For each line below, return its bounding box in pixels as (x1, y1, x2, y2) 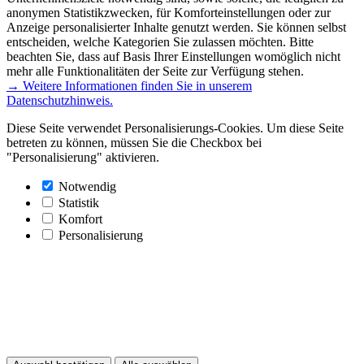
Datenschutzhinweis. (6, 93, 113, 108)
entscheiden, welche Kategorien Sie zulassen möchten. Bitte (6, 35, 314, 50)
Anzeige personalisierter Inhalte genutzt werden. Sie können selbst (6, 20, 346, 35)
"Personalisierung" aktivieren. (6, 150, 159, 165)
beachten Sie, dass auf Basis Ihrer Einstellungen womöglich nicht (6, 50, 340, 64)
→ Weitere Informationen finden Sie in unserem (6, 79, 252, 93)
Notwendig (58, 180, 116, 194)
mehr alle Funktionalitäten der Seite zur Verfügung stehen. (6, 64, 304, 79)
